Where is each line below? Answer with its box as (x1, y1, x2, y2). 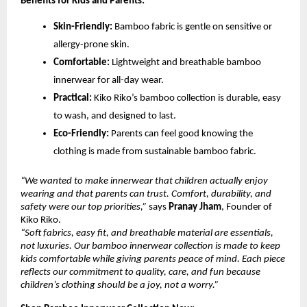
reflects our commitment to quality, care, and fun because (21, 267, 260, 278)
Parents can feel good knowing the (109, 128, 253, 139)
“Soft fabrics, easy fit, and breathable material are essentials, (21, 228, 273, 238)
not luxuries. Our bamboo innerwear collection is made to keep (21, 241, 280, 251)
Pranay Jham (169, 201, 221, 212)
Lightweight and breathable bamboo (110, 57, 261, 68)
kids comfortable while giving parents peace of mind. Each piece (21, 254, 285, 265)
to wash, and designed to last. (53, 110, 176, 121)
